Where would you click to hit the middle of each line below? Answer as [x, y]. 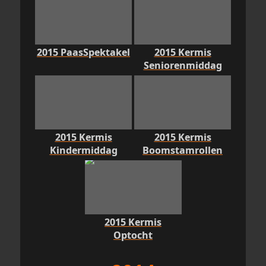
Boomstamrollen [183, 151]
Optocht [133, 235]
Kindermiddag [83, 151]
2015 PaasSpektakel [83, 52]
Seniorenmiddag [183, 65]
